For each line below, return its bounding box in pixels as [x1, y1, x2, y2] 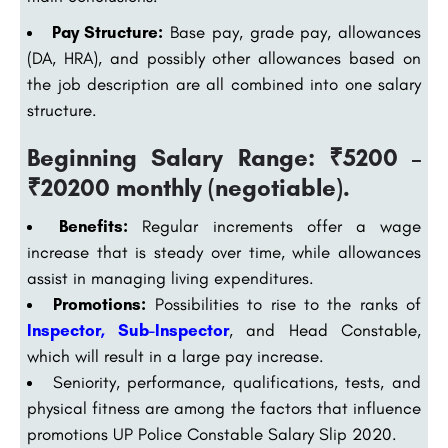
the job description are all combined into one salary [27, 74, 421, 95]
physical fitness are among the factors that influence [27, 398, 421, 419]
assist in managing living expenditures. [27, 268, 314, 289]
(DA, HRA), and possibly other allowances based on [27, 48, 421, 69]
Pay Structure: [51, 22, 164, 43]
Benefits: [59, 216, 129, 237]
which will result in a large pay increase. [27, 346, 324, 367]
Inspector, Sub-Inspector [27, 320, 229, 341]
